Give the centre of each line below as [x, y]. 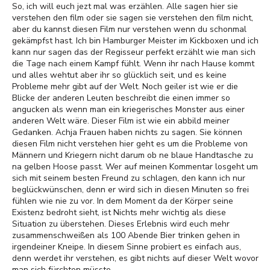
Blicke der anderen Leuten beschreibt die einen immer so [121, 98]
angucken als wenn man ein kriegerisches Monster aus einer [128, 109]
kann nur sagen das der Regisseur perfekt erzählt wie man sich [134, 52]
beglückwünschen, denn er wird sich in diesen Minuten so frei [130, 190]
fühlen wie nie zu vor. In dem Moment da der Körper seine [123, 201]
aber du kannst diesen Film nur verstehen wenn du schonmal [129, 29]
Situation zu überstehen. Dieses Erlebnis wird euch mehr [121, 224]
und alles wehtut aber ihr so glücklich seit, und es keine [119, 75]
